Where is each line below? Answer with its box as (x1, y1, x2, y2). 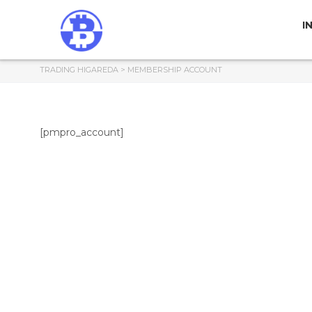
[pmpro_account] (40, 126, 124, 139)
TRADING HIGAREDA (40, 65, 118, 75)
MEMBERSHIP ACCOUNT (127, 65, 222, 75)
